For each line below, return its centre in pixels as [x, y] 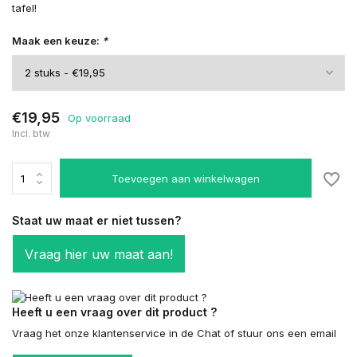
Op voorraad [99, 118]
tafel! [24, 8]
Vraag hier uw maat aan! [99, 254]
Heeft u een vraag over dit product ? [114, 312]
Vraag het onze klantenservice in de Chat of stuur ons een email [174, 333]
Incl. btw [31, 133]
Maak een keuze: [57, 41]
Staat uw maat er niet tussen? [96, 220]
